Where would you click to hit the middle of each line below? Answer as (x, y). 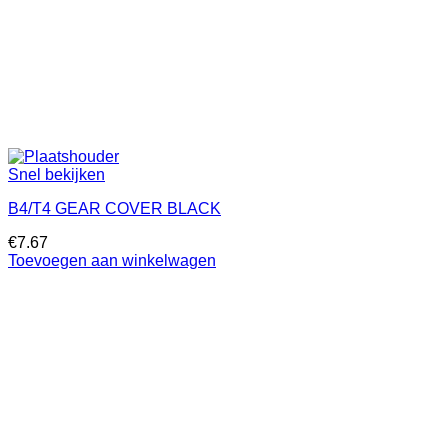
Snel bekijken (56, 174)
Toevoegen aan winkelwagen (112, 260)
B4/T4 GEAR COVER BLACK (114, 208)
